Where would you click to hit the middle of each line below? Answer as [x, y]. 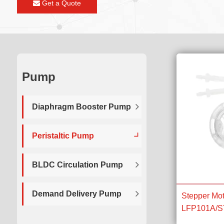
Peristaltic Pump [63, 136]
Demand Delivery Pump [76, 194]
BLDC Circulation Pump [77, 165]
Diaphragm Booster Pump [81, 107]
